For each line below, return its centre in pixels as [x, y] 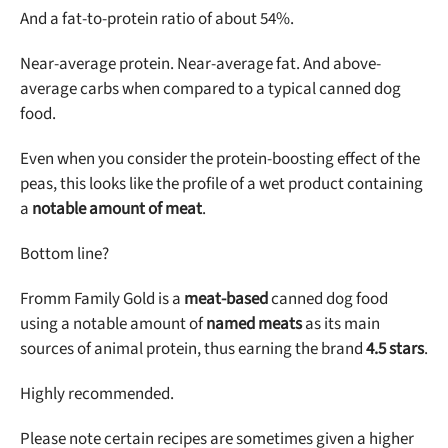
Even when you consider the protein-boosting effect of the [220, 158]
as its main [341, 323]
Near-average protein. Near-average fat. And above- [200, 63]
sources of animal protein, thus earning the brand [193, 348]
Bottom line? [64, 253]
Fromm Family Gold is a [102, 298]
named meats [254, 323]
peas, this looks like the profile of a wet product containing [221, 183]
